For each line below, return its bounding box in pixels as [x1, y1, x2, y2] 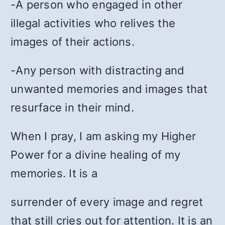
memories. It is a [11, 167, 98, 180]
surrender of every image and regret [11, 195, 203, 208]
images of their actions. [11, 35, 135, 48]
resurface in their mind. [11, 101, 134, 114]
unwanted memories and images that [11, 82, 207, 95]
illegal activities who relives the [11, 17, 176, 30]
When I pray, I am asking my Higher [11, 130, 196, 143]
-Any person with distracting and [11, 64, 185, 77]
